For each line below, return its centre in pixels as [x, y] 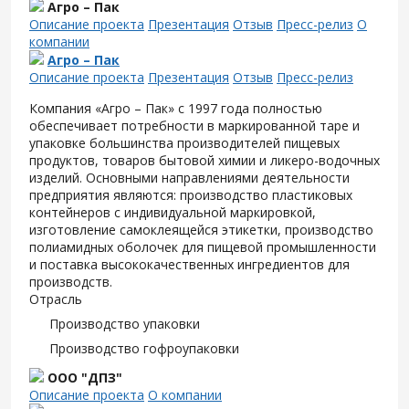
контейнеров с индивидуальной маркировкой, [173, 212]
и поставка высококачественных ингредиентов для [189, 264]
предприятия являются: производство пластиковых [191, 195]
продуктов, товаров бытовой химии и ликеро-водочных [204, 160]
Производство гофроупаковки [144, 348]
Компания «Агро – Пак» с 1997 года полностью [176, 108]
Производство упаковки [125, 324]
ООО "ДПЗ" [85, 378]
